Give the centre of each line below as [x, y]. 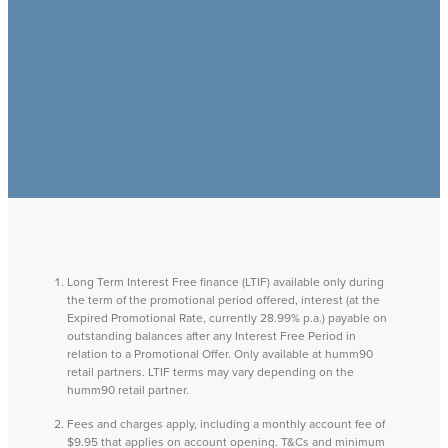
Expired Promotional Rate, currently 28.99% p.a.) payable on [227, 317]
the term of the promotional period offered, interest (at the [223, 299]
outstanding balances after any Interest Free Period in [211, 335]
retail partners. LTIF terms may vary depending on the [210, 371]
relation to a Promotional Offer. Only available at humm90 [220, 353]
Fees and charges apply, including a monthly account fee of [226, 423]
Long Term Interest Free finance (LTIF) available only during [225, 281]
